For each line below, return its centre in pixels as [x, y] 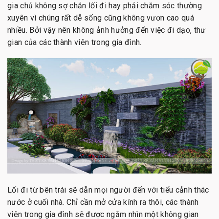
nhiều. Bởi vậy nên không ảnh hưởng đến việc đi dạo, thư [107, 30]
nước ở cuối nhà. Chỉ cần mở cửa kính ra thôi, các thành [103, 202]
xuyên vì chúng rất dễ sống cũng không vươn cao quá [101, 18]
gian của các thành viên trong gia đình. [75, 42]
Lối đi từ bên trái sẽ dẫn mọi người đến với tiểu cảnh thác [108, 190]
